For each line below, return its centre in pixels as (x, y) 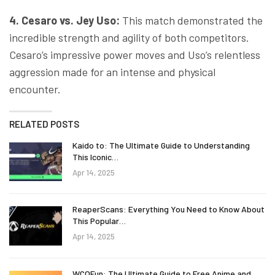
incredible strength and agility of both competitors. (129, 37)
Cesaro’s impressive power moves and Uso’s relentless (135, 54)
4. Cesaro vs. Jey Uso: (66, 20)
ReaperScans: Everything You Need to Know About (168, 209)
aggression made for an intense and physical (112, 72)
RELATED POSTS (44, 124)
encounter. (36, 89)
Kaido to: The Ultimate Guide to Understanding (161, 145)
